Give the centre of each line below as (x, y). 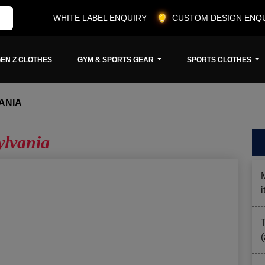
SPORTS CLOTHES (220, 60)
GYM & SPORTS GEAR (116, 60)
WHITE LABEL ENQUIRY (100, 18)
